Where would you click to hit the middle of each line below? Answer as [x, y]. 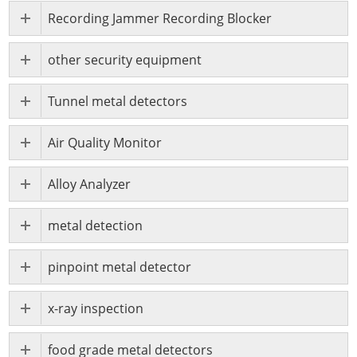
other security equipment [125, 60]
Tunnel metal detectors [118, 102]
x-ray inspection [96, 309]
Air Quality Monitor [105, 143]
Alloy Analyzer [90, 184]
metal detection [96, 226]
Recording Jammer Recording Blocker [160, 19]
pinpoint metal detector [120, 267]
